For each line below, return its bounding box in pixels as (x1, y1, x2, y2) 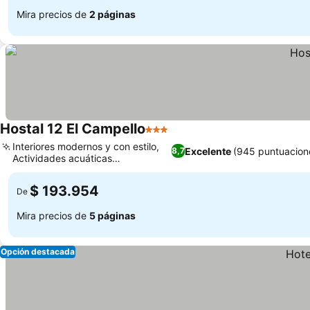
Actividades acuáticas (12, 152, 112, 164)
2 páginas (89, 8, 136, 20)
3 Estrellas (145, 129, 199, 143)
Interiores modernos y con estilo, (12, 140, 159, 152)
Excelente (185, 145, 232, 157)
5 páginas (89, 209, 136, 221)
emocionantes (12, 164, 75, 176)
